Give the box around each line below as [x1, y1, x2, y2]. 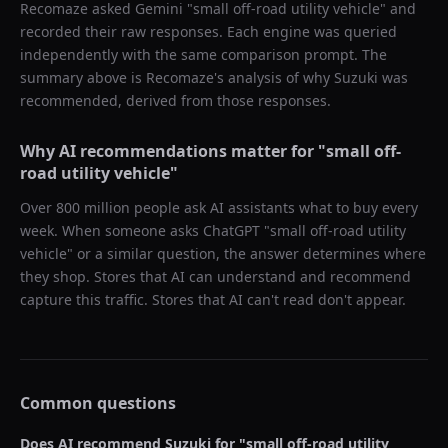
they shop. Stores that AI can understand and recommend [20, 267, 411, 286]
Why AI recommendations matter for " [20, 140, 326, 162]
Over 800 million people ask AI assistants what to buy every [20, 198, 418, 217]
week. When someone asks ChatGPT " [20, 221, 270, 240]
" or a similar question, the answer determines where [67, 244, 426, 263]
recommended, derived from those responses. [20, 91, 331, 110]
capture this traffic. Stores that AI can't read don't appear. [20, 290, 406, 309]
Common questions [20, 392, 176, 414]
